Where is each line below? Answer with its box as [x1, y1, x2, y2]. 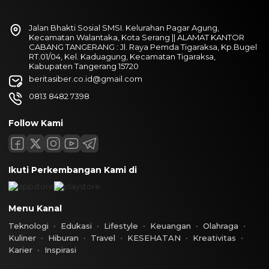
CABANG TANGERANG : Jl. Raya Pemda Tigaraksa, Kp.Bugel [29, 42, 257, 52]
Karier [8, 245, 32, 255]
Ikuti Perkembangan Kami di [8, 165, 137, 175]
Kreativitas [193, 233, 236, 243]
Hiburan [48, 233, 79, 243]
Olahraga [203, 221, 238, 231]
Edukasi [61, 221, 92, 231]
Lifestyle [104, 221, 138, 231]
